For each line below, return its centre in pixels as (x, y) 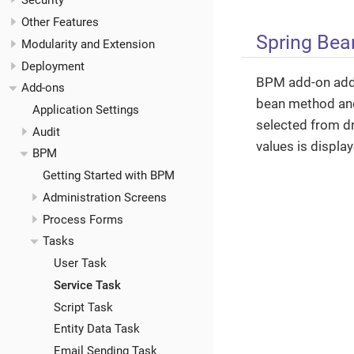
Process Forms (83, 219)
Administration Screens (105, 197)
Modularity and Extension (88, 44)
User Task (80, 264)
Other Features (60, 23)
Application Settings (85, 110)
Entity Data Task (96, 329)
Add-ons (43, 88)
